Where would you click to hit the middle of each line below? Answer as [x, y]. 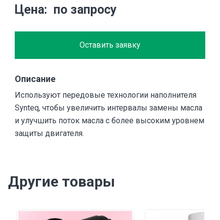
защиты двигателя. [49, 134]
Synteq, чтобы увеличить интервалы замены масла [109, 108]
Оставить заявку [110, 45]
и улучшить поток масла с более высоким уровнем [110, 121]
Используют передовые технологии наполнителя [106, 95]
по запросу [85, 10]
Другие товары [61, 182]
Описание [35, 79]
